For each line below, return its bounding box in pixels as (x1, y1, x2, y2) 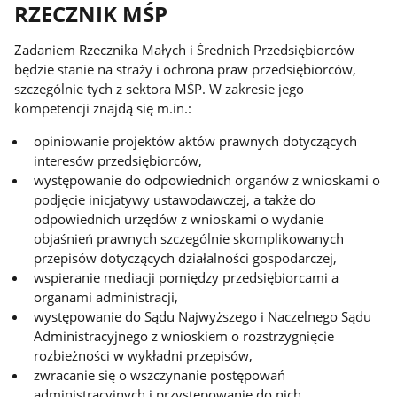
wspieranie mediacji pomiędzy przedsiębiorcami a (34, 268, 339, 286)
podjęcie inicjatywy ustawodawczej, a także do (34, 190, 316, 208)
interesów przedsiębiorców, (34, 151, 203, 169)
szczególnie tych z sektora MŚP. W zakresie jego (14, 79, 305, 97)
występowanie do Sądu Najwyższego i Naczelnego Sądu (34, 307, 372, 325)
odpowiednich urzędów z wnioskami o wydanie (34, 209, 324, 228)
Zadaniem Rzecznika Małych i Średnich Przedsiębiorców (14, 40, 355, 58)
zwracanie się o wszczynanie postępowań (34, 365, 286, 384)
